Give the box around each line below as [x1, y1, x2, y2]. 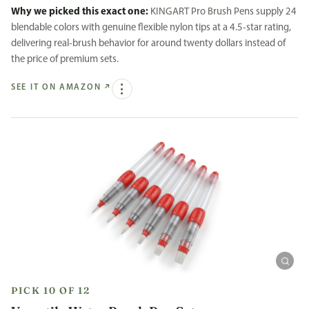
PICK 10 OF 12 [11, 285, 90, 297]
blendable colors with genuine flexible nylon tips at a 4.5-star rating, [11, 22, 291, 33]
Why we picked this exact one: [11, 6, 148, 17]
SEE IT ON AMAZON [11, 83, 101, 92]
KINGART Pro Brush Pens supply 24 [148, 6, 297, 17]
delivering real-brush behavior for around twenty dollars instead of [11, 38, 286, 49]
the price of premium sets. [11, 54, 119, 65]
